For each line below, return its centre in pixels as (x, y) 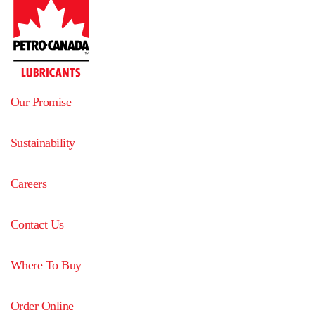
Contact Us (37, 225)
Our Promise (41, 102)
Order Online (42, 306)
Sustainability (43, 143)
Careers (29, 184)
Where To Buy (46, 265)
